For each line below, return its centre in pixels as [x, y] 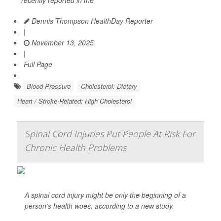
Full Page [38, 64]
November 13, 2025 [62, 43]
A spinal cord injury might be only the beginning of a [105, 195]
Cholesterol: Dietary [109, 86]
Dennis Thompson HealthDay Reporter [91, 21]
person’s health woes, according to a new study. [99, 206]
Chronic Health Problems [75, 148]
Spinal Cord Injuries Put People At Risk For [110, 134]
